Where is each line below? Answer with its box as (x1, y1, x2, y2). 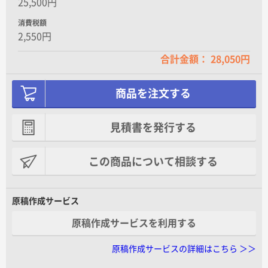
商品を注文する (115, 88, 191, 99)
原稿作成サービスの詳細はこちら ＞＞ (112, 244, 256, 253)
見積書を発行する (109, 122, 196, 133)
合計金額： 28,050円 (160, 54, 250, 64)
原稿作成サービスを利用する (72, 218, 196, 229)
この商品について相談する (88, 156, 218, 167)
